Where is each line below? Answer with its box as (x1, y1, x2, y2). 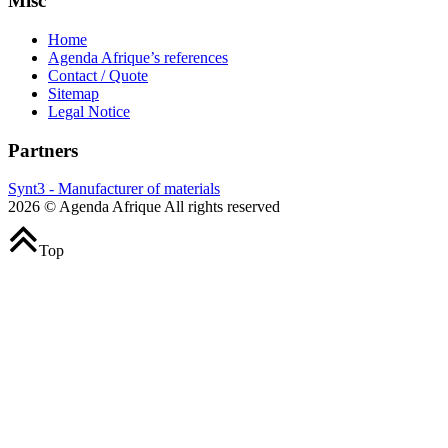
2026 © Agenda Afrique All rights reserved (8, 198, 280, 216)
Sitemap (48, 84, 99, 102)
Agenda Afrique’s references (48, 48, 228, 66)
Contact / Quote (48, 66, 148, 84)
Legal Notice (48, 102, 130, 120)
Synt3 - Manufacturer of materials (8, 180, 220, 198)
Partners (8, 139, 78, 161)
